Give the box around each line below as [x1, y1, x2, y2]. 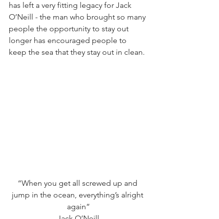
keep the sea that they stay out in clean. [9, 47, 145, 57]
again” [66, 201, 90, 211]
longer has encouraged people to [9, 35, 129, 45]
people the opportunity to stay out [9, 23, 131, 33]
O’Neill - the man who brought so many [9, 12, 148, 22]
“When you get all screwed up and [17, 178, 139, 188]
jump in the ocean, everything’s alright [11, 190, 145, 199]
